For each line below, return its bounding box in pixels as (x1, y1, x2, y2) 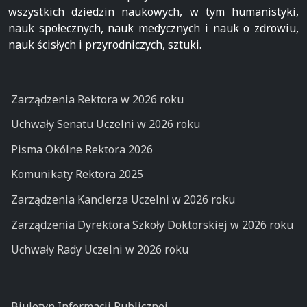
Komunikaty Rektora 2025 (10, 167, 143, 182)
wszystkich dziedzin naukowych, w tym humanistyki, (8, 4, 299, 19)
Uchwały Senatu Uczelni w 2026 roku (10, 116, 200, 132)
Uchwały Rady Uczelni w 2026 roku (10, 242, 188, 258)
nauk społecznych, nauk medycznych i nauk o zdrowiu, (8, 21, 299, 36)
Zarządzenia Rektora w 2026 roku (10, 91, 184, 107)
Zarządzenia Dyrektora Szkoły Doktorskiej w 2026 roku (10, 217, 293, 232)
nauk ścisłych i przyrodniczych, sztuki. (8, 37, 201, 52)
